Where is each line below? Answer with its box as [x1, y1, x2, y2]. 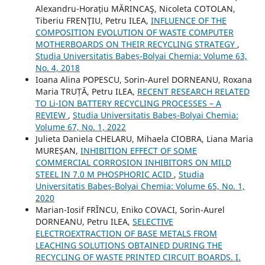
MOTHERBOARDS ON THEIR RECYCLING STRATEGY [35, 38, 237, 50]
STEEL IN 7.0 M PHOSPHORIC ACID [35, 168, 174, 180]
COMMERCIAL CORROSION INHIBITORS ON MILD [35, 156, 231, 168]
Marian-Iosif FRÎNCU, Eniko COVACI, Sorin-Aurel [35, 203, 225, 215]
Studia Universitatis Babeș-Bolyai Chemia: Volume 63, [35, 50, 247, 62]
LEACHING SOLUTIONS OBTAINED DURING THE [35, 239, 222, 251]
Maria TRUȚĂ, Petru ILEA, [35, 85, 137, 97]
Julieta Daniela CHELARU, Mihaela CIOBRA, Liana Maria [35, 132, 253, 144]
